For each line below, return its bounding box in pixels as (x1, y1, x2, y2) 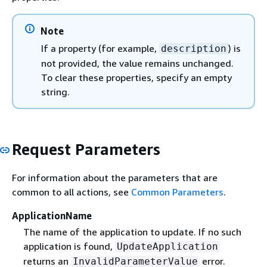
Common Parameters (131, 185, 223, 198)
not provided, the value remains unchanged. (41, 57, 234, 69)
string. (41, 86, 70, 98)
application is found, (23, 240, 115, 252)
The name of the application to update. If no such (23, 225, 241, 238)
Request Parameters (12, 140, 160, 159)
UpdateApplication (116, 240, 218, 252)
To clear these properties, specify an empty (41, 72, 232, 83)
